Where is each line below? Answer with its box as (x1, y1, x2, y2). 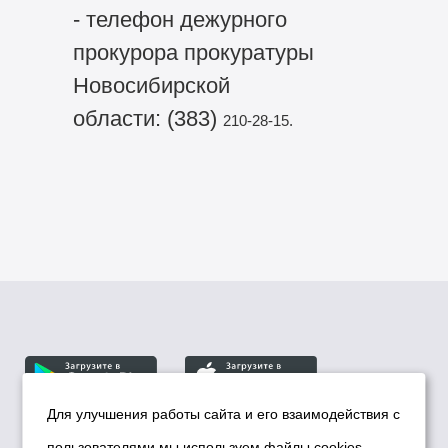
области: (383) (72, 106, 223, 132)
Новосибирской (72, 73, 230, 99)
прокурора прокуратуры (72, 40, 314, 66)
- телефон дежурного (72, 7, 287, 33)
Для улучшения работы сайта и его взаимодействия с (47, 406, 401, 422)
